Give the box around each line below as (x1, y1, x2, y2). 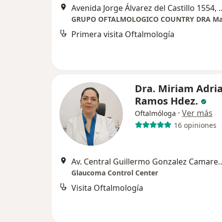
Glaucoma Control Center (71, 168, 158, 177)
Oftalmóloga (135, 109, 176, 118)
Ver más (182, 108, 213, 118)
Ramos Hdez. (135, 94, 201, 108)
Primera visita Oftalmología (71, 29, 174, 40)
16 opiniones (173, 120, 217, 130)
